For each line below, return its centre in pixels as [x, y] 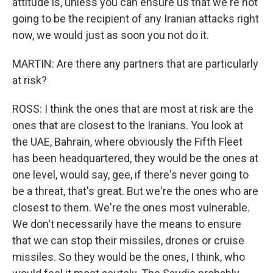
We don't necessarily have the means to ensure [127, 224]
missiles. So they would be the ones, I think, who [129, 257]
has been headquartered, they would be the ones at [135, 158]
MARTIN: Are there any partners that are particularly [135, 64]
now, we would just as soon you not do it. [111, 35]
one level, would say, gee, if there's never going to [130, 175]
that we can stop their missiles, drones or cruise [128, 240]
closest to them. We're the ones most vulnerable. [131, 207]
